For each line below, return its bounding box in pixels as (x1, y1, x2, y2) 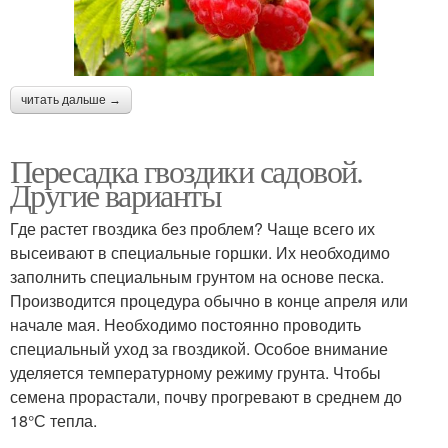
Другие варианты (10, 173, 221, 216)
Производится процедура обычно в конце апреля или (10, 289, 408, 312)
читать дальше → (21, 93, 121, 107)
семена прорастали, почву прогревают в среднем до (10, 385, 402, 408)
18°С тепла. (10, 409, 97, 432)
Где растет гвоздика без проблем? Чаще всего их (10, 217, 375, 240)
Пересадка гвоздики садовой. (10, 149, 363, 192)
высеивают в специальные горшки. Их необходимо (10, 241, 390, 264)
